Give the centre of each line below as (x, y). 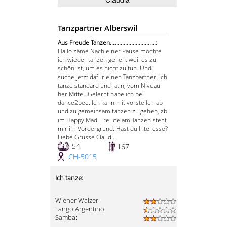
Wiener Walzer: (78, 201)
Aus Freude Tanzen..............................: (107, 43)
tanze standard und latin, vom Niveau (109, 86)
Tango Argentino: (81, 209)
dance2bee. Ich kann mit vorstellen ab (110, 103)
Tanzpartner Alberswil (98, 28)
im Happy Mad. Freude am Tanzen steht (112, 120)
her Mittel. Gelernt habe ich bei (101, 94)
